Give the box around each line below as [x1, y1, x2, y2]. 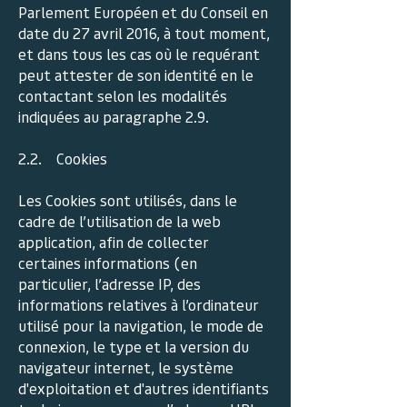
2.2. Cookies [18, 148, 107, 168]
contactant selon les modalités [18, 85, 227, 105]
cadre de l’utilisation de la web [18, 211, 221, 231]
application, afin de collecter [18, 232, 209, 252]
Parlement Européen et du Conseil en [18, 2, 268, 22]
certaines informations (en [18, 253, 197, 273]
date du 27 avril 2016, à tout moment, [18, 23, 270, 43]
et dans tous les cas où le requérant [18, 44, 260, 64]
